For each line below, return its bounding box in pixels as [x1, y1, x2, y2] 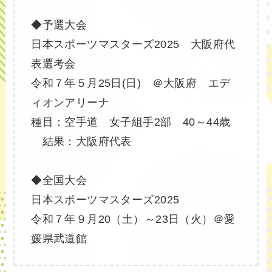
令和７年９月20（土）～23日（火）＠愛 [31, 213, 236, 226]
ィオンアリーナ [31, 97, 110, 109]
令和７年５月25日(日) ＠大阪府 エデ [31, 77, 231, 90]
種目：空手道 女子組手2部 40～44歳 [31, 116, 231, 129]
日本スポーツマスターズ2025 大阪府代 [31, 38, 236, 51]
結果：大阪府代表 [31, 135, 132, 148]
